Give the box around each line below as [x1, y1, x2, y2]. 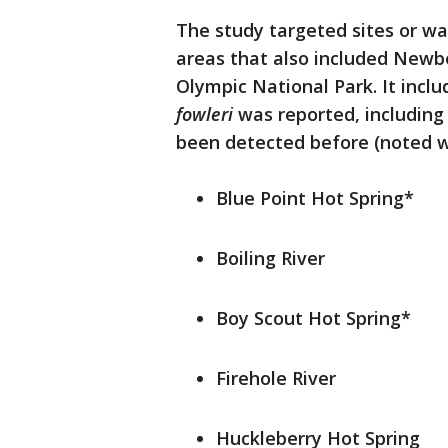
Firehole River [216, 366, 336, 391]
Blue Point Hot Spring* [216, 186, 414, 211]
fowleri [176, 102, 233, 127]
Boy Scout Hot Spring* [216, 306, 411, 331]
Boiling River [216, 246, 325, 271]
